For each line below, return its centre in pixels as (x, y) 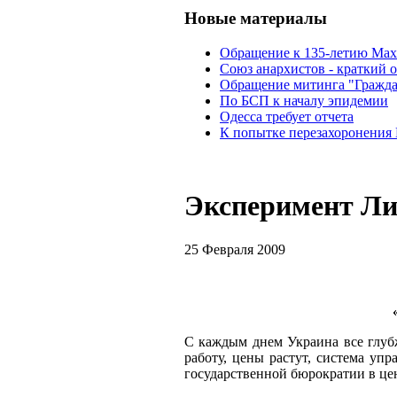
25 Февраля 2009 (235, 249)
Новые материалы (256, 19)
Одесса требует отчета (287, 116)
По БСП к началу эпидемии (304, 100)
